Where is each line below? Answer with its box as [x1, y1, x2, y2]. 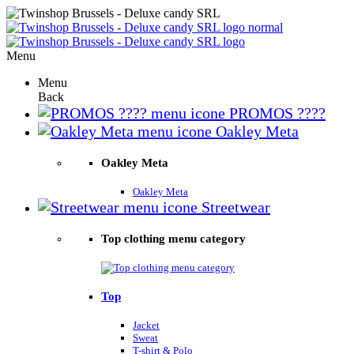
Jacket [133, 318, 160, 331]
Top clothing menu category [101, 232, 246, 245]
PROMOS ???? [225, 104, 326, 122]
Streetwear [198, 198, 270, 216]
